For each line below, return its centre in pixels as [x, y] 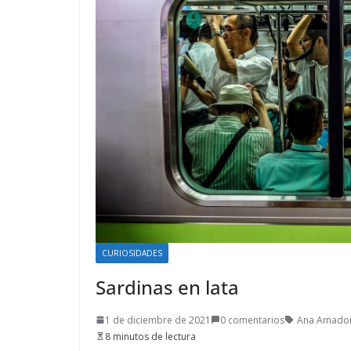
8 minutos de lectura [150, 336]
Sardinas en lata [167, 287]
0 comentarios [252, 320]
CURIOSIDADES [132, 253]
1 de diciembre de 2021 [158, 320]
